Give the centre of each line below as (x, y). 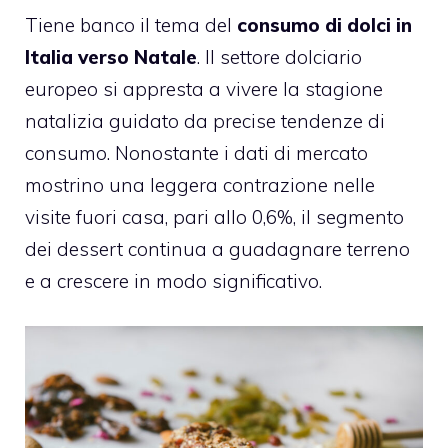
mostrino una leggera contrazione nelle (200, 185)
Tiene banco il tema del (131, 25)
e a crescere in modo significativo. (173, 281)
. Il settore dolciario (279, 57)
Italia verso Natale (111, 57)
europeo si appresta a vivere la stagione (204, 89)
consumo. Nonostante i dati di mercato (196, 153)
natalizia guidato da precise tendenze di (205, 121)
